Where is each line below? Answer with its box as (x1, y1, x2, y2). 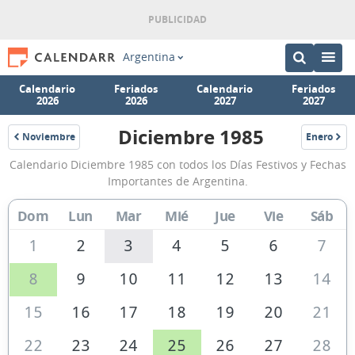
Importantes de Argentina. (107, 174, 248, 189)
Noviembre (22, 130, 75, 143)
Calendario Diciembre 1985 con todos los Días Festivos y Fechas (9, 157, 346, 172)
